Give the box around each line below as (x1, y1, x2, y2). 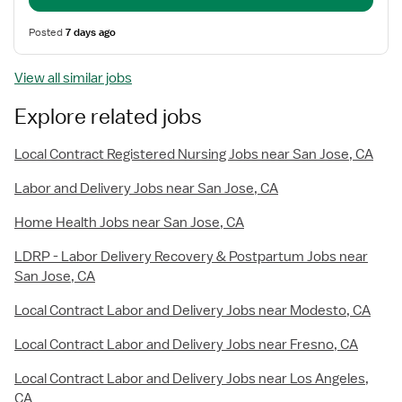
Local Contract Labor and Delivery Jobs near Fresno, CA (14, 336, 358, 354)
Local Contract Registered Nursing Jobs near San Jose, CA (14, 145, 373, 163)
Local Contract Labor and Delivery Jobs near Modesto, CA (14, 301, 371, 319)
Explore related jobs (14, 103, 202, 128)
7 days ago (66, 25, 116, 39)
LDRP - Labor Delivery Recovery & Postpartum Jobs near (14, 248, 368, 266)
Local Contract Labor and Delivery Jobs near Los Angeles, (14, 370, 369, 388)
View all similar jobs (14, 69, 132, 87)
